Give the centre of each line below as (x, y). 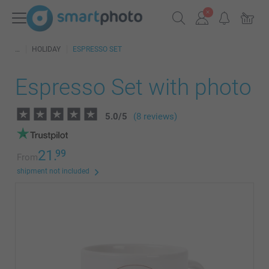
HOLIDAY (46, 49)
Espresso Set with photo (133, 87)
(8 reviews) (155, 116)
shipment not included (53, 171)
